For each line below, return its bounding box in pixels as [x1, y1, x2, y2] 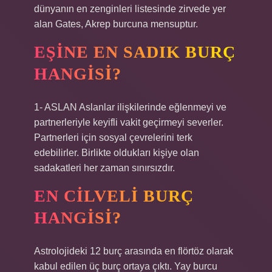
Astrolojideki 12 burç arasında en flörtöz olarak [34, 246, 233, 256]
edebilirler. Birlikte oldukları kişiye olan [34, 148, 199, 158]
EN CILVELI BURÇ [34, 186, 194, 205]
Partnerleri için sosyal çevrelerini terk [34, 132, 192, 143]
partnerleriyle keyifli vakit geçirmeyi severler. [34, 117, 223, 127]
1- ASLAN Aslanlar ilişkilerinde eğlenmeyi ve [34, 102, 226, 112]
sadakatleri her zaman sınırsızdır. [34, 163, 175, 173]
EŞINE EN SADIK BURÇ [34, 42, 236, 61]
